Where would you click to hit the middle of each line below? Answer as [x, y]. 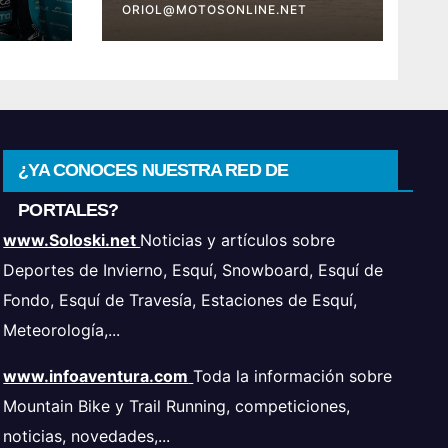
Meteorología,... [62, 330]
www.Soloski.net [72, 240]
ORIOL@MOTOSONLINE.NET [214, 10]
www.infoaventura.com [96, 376]
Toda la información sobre [293, 376]
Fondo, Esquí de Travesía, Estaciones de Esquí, [180, 300]
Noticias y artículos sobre [238, 240]
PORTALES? [68, 210]
